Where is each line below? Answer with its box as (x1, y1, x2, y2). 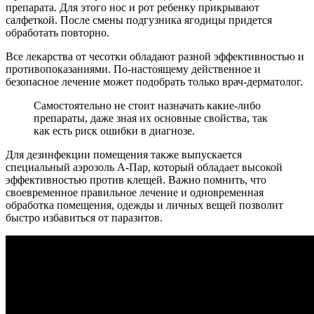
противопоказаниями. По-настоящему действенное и (6, 63, 261, 76)
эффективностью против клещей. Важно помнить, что (6, 174, 266, 186)
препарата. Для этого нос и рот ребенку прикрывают (6, 1, 259, 14)
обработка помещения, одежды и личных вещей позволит (6, 199, 283, 212)
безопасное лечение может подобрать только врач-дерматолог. (6, 76, 303, 88)
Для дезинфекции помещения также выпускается (6, 149, 242, 161)
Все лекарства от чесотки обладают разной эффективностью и (6, 50, 304, 63)
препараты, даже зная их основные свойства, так (34, 112, 268, 125)
